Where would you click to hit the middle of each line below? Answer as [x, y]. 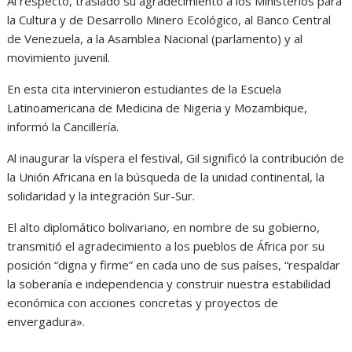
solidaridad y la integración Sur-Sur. [101, 196]
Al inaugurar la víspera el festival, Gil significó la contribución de [176, 158]
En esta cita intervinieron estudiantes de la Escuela [145, 89]
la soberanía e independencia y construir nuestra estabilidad [169, 284]
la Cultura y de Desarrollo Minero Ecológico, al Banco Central [169, 20]
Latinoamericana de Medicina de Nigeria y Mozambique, [158, 108]
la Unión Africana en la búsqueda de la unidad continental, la [166, 177]
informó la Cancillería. [63, 127]
